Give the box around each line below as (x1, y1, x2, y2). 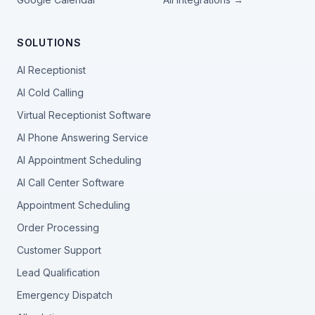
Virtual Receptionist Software (17, 109, 151, 122)
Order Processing (17, 221, 99, 234)
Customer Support (17, 244, 101, 257)
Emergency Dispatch (17, 289, 112, 302)
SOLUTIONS (17, 37, 82, 49)
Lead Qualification (17, 266, 100, 279)
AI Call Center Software (17, 176, 124, 189)
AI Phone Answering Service (17, 131, 148, 144)
